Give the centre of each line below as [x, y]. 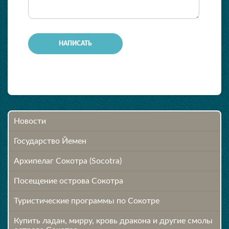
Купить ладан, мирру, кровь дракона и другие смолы [113, 221]
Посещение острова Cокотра [68, 181]
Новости [30, 121]
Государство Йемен [50, 141]
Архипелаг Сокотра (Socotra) [68, 161]
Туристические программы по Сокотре [87, 201]
